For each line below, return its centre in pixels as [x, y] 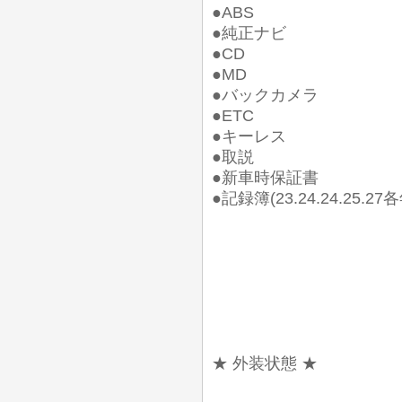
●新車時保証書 [265, 178]
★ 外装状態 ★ [265, 363]
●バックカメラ [265, 95]
